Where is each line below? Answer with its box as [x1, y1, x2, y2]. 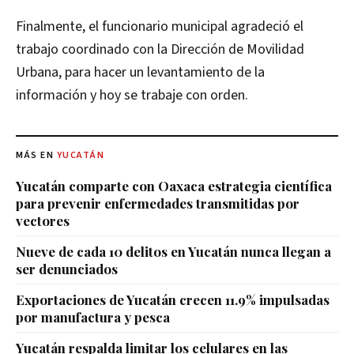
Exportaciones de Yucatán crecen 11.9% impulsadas [16, 291, 330, 309]
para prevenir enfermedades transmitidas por [16, 194, 299, 213]
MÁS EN [16, 149, 57, 163]
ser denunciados [16, 260, 118, 278]
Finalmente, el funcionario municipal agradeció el [16, 17, 303, 37]
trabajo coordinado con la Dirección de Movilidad [16, 40, 304, 60]
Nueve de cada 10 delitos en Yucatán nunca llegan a [16, 243, 331, 261]
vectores [16, 212, 70, 230]
